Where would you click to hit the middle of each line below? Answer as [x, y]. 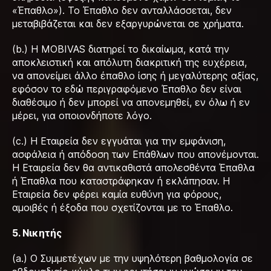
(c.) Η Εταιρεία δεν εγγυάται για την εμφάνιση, [119, 141]
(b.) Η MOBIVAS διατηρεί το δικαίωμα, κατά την [121, 49]
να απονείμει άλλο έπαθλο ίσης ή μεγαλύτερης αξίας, [135, 76]
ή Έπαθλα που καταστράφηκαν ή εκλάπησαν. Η [121, 181]
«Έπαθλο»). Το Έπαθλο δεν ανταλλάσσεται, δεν [122, 10]
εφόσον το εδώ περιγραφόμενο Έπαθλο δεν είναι [127, 89]
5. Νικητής [37, 233]
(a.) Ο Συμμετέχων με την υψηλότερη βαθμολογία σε [132, 258]
